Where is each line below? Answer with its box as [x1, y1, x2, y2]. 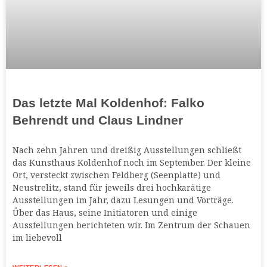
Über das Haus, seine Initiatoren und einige [13, 207, 197, 219]
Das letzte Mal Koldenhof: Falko [13, 96, 204, 110]
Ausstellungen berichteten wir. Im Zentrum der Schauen [13, 219, 250, 231]
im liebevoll [13, 232, 62, 244]
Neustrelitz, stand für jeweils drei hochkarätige [13, 182, 211, 194]
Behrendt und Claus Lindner [13, 113, 183, 128]
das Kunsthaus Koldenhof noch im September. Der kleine [13, 157, 251, 169]
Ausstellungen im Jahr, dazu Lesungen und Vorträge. [13, 194, 234, 206]
